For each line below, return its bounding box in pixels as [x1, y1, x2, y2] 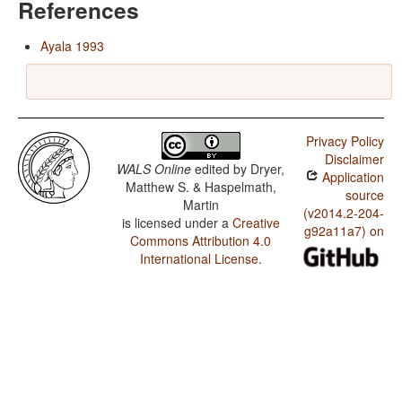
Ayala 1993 [40, 37, 104, 56]
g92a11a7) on [303, 222, 384, 240]
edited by [191, 160, 251, 179]
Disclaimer [324, 150, 384, 169]
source [345, 186, 384, 205]
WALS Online [117, 160, 192, 179]
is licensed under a [121, 214, 232, 232]
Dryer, [250, 160, 285, 179]
